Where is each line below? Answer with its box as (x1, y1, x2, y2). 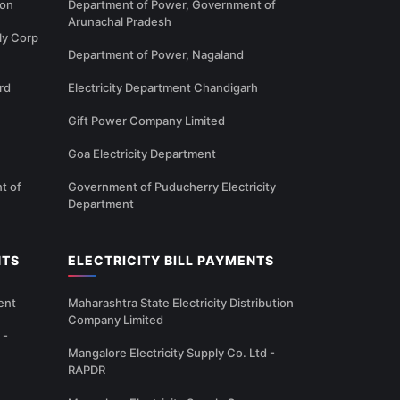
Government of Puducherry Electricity (68, 179, 276, 195)
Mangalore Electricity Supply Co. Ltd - (68, 346, 275, 361)
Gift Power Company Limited (68, 113, 225, 129)
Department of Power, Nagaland (68, 47, 244, 62)
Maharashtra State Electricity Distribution (68, 296, 294, 311)
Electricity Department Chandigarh (68, 80, 258, 96)
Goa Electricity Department (68, 146, 216, 162)
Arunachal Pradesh (68, 14, 171, 29)
